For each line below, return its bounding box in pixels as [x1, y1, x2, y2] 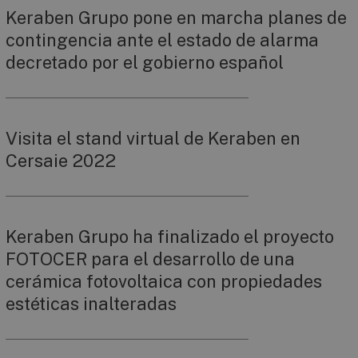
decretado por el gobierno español [6, 52, 284, 74]
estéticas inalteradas [6, 293, 177, 315]
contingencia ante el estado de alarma [6, 30, 319, 51]
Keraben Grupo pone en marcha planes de [6, 7, 347, 29]
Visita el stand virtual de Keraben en [6, 128, 300, 149]
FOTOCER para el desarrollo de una [6, 249, 295, 270]
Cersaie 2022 [6, 150, 116, 172]
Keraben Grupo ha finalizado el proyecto [6, 226, 334, 248]
